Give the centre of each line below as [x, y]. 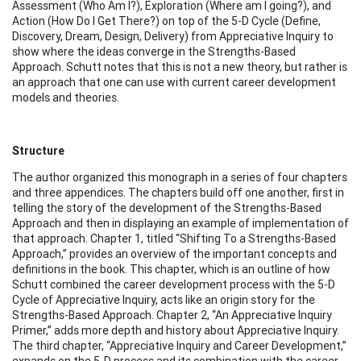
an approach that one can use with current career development [174, 82]
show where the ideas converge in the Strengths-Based [154, 51]
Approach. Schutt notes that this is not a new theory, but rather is [180, 66]
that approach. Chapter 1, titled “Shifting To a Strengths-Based [174, 238]
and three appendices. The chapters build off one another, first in [178, 192]
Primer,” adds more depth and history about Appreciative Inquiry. [176, 330]
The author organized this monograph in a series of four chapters [180, 177]
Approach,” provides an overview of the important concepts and [174, 253]
